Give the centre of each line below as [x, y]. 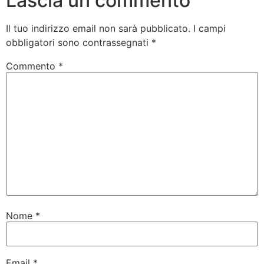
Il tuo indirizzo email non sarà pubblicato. [98, 28]
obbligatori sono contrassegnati [79, 42]
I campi [209, 28]
